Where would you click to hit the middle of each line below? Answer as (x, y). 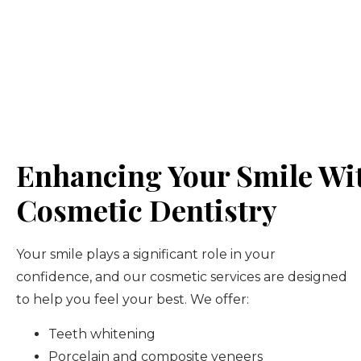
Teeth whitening (102, 334)
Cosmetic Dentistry (147, 210)
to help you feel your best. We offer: (133, 300)
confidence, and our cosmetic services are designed (182, 277)
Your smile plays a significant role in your (146, 255)
